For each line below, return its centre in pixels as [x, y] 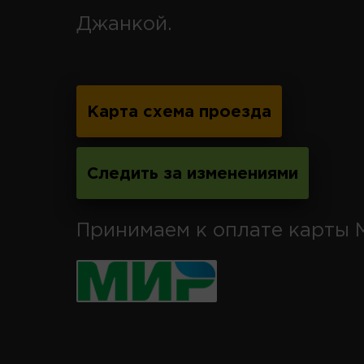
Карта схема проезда [179, 112]
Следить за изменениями [193, 173]
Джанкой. [124, 24]
